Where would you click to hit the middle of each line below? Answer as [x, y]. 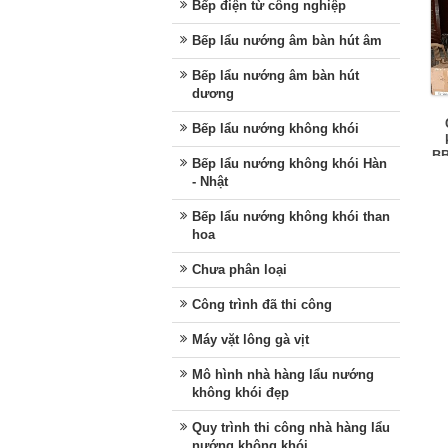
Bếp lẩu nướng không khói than [291, 216]
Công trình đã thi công [262, 304]
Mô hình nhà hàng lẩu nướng [283, 374]
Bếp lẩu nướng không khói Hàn [289, 163]
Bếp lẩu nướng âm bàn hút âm [287, 40]
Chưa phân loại [239, 269]
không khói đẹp [240, 392]
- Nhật [210, 181]
